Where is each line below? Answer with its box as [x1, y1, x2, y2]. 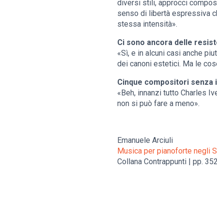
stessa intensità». [117, 19, 177, 29]
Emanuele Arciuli [117, 136, 173, 145]
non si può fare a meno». [117, 99, 200, 108]
